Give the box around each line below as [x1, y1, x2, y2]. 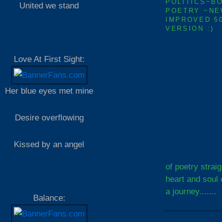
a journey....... [166, 186, 217, 196]
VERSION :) [166, 24, 214, 32]
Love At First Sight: [13, 54, 85, 64]
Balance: [33, 193, 65, 203]
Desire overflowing [14, 112, 84, 123]
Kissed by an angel [14, 139, 84, 150]
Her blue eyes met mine [5, 86, 93, 96]
